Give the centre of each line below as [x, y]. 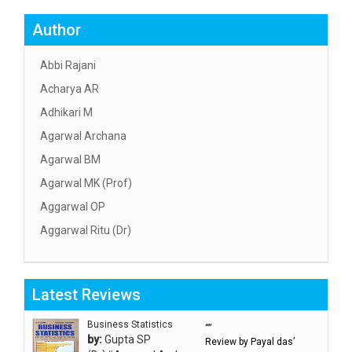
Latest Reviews [86, 295]
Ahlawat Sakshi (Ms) [91, 325]
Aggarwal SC [72, 278]
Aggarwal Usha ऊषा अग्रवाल [105, 301]
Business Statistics [130, 325]
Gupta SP [126, 340]
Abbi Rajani [68, 66]
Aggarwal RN [72, 254]
